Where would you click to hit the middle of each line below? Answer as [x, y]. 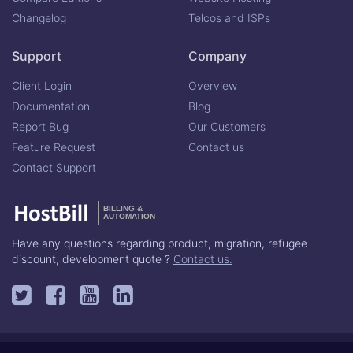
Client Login [42, 85]
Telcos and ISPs [229, 18]
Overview [213, 85]
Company [217, 56]
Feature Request [54, 147]
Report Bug [40, 126]
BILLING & [123, 208]
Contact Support [54, 167]
